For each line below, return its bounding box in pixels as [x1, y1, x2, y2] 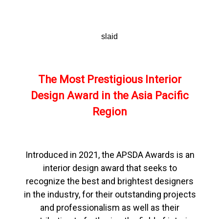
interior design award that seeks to [43, 163, 177, 173]
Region [92, 106, 127, 118]
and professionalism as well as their [40, 202, 179, 213]
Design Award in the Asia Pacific [31, 89, 189, 102]
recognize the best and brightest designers [26, 176, 194, 186]
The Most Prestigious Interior [38, 73, 181, 86]
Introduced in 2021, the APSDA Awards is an [25, 150, 195, 160]
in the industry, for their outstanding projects [23, 189, 196, 199]
